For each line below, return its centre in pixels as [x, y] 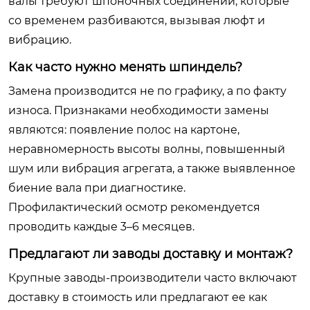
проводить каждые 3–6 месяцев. [101, 227]
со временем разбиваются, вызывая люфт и [137, 20]
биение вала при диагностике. [97, 188]
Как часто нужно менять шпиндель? [125, 67]
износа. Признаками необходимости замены [139, 110]
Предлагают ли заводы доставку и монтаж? [151, 254]
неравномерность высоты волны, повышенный [147, 149]
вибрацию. [40, 40]
